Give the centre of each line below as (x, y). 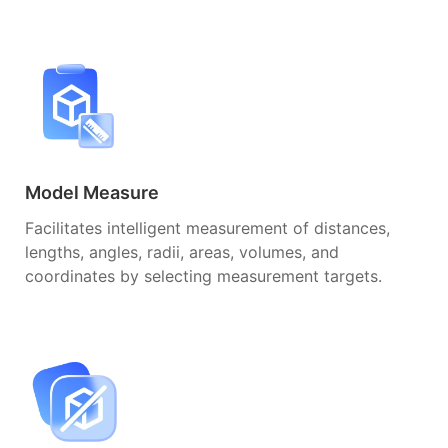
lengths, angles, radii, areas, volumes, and (182, 251)
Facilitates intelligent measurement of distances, (207, 227)
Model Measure (92, 192)
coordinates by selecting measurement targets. (203, 275)
